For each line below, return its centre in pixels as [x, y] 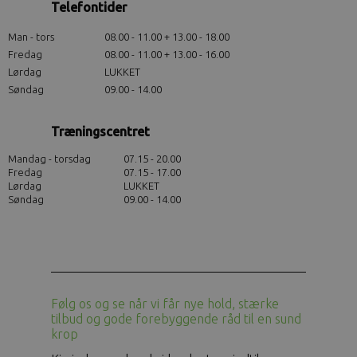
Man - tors [31, 37]
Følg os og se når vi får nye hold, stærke [165, 304]
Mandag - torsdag [49, 159]
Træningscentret [100, 131]
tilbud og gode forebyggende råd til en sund [176, 319]
